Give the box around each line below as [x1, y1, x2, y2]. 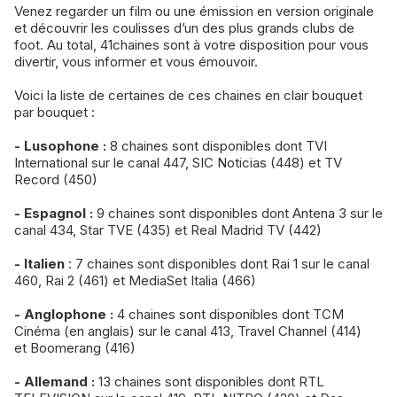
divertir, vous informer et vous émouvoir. [14, 52, 258, 70]
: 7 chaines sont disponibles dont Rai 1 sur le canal [68, 254, 370, 272]
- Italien [14, 254, 68, 272]
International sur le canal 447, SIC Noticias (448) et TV [14, 153, 342, 171]
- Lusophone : [14, 136, 106, 154]
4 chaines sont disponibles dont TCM [113, 305, 344, 323]
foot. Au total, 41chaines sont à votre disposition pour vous [14, 35, 369, 53]
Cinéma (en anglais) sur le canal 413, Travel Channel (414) [14, 322, 362, 339]
